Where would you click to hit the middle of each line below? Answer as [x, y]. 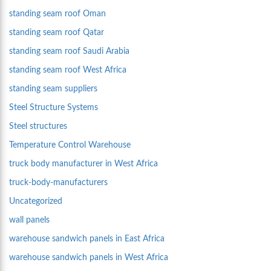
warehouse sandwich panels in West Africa [89, 258]
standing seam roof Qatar [57, 33]
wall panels [29, 220]
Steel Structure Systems [54, 108]
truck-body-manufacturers [58, 183]
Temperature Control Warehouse [70, 145]
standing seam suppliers [53, 89]
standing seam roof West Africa [68, 70]
